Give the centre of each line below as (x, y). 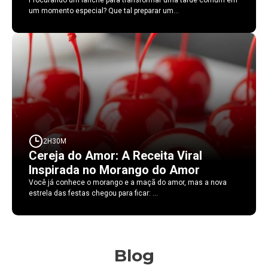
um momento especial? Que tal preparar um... (104, 11)
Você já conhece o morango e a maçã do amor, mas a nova (128, 182)
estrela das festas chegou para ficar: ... (93, 193)
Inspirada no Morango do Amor (114, 170)
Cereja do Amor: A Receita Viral (115, 156)
